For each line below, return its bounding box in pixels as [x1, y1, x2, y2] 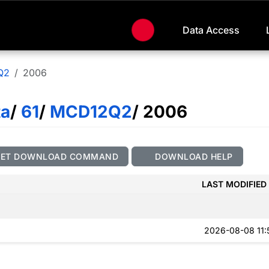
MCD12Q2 [46, 101, 132, 122]
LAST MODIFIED [202, 178, 267, 189]
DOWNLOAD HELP [152, 151, 233, 162]
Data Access [183, 24, 240, 37]
